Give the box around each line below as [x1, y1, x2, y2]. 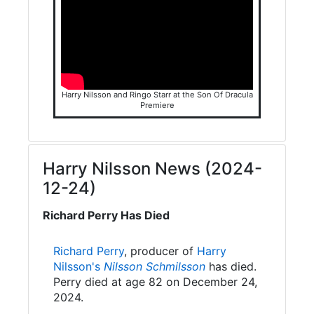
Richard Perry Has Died [43, 207, 170, 222]
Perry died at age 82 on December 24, [53, 274, 257, 289]
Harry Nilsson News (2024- [43, 158, 262, 179]
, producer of [124, 243, 197, 258]
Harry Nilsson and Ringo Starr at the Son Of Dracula [61, 89, 253, 100]
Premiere [139, 100, 175, 110]
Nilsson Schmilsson [104, 259, 205, 273]
